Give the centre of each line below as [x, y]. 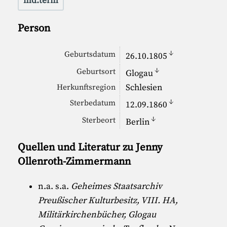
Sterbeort [99, 121]
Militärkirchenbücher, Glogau [97, 215]
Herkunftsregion [86, 88]
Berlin [137, 122]
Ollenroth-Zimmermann [74, 162]
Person [34, 28]
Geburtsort [96, 72]
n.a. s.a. [55, 186]
